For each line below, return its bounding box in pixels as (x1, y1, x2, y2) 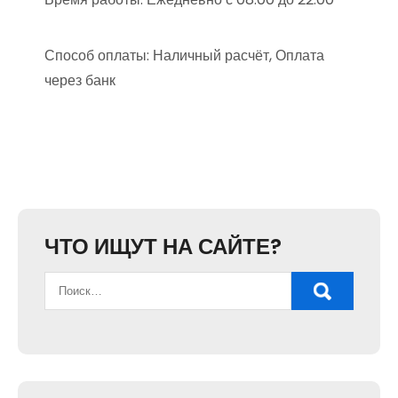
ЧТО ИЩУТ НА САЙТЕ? (44, 232, 282, 261)
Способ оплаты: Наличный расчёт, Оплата (44, 45, 324, 66)
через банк (44, 70, 115, 91)
